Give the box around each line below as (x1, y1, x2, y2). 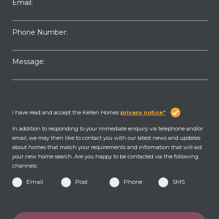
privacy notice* (120, 109, 166, 116)
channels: (12, 162, 38, 170)
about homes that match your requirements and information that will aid (12, 144, 202, 151)
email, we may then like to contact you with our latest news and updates (12, 134, 200, 142)
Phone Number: (12, 28, 67, 37)
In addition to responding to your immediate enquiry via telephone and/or (12, 125, 203, 132)
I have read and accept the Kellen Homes (12, 109, 120, 116)
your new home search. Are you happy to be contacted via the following (12, 153, 198, 160)
